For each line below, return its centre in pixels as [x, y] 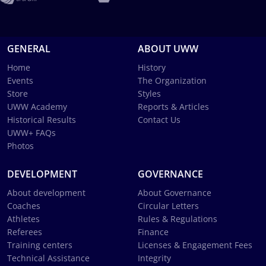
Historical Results [42, 119]
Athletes [23, 218]
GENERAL [29, 48]
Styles [149, 93]
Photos [20, 145]
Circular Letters [168, 205]
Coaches [24, 205]
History [152, 67]
